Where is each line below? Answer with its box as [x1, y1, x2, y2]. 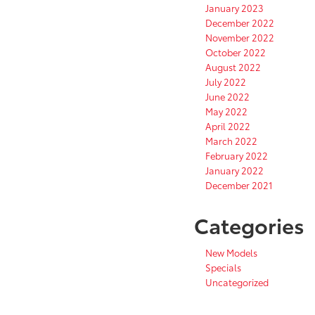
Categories [194, 210, 304, 240]
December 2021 [205, 179, 273, 192]
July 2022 [205, 75, 246, 89]
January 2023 [205, 1, 264, 15]
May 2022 [205, 105, 247, 118]
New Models [205, 246, 257, 259]
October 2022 [205, 46, 266, 59]
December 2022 [205, 16, 274, 30]
